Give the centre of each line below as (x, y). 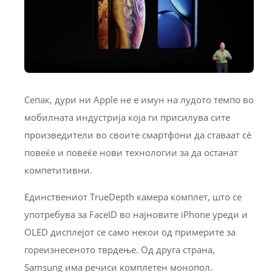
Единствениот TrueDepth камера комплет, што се (133, 197)
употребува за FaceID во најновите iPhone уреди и (136, 215)
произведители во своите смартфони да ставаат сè (138, 135)
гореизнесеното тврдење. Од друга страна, (120, 250)
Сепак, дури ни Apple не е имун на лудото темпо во (139, 100)
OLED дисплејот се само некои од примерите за (130, 232)
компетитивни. (58, 170)
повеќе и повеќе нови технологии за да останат (131, 153)
